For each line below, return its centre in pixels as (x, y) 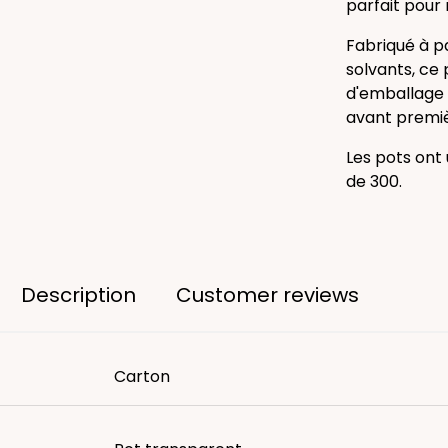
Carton (142, 376)
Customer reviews (267, 294)
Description (78, 294)
